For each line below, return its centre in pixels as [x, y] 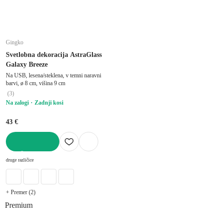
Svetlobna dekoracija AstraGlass [54, 54]
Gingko [15, 42]
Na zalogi [17, 102]
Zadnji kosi [49, 102]
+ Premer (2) [21, 192]
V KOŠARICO [25, 154]
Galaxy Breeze [27, 64]
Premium [19, 205]
